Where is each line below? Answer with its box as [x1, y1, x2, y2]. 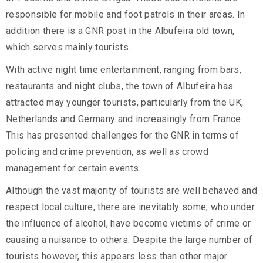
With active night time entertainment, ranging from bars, [6, 64, 241, 76]
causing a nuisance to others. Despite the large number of [6, 234, 253, 246]
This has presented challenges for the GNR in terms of [6, 130, 239, 141]
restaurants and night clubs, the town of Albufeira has [6, 80, 234, 92]
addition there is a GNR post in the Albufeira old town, [6, 25, 235, 37]
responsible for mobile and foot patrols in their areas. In [6, 9, 245, 21]
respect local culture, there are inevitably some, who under [6, 201, 255, 213]
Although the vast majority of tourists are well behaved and [6, 185, 257, 197]
